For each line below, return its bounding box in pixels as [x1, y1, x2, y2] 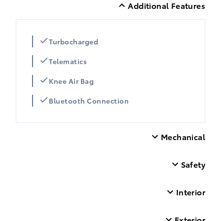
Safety [181, 158, 205, 170]
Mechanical [161, 131, 205, 143]
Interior [176, 186, 205, 198]
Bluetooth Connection [49, 96, 129, 106]
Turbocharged [49, 37, 98, 47]
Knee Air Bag [49, 76, 94, 86]
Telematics [49, 56, 87, 67]
